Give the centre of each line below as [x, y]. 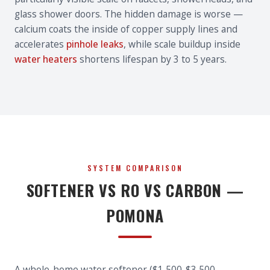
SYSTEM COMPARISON [135, 168]
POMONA [135, 215]
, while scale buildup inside [182, 44]
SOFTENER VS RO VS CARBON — [135, 190]
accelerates [40, 44]
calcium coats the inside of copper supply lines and [126, 29]
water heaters [46, 59]
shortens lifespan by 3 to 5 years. [152, 59]
